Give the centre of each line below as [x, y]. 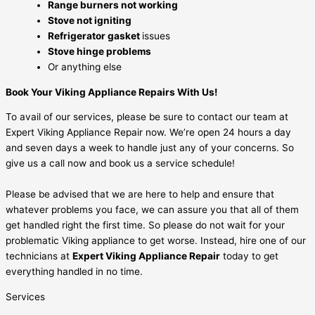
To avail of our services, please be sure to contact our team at [147, 117]
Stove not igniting [90, 21]
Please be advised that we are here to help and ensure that [140, 194]
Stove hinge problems [99, 52]
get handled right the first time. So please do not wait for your [145, 225]
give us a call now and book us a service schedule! [120, 163]
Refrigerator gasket [95, 36]
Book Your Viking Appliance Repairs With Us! [111, 92]
